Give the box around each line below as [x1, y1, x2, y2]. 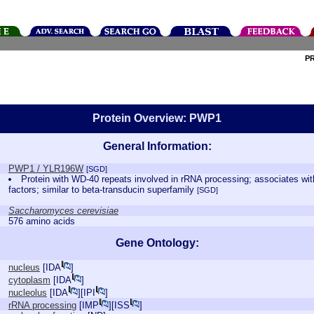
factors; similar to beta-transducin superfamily [8, 184, 197, 195]
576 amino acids [8, 216, 75, 226]
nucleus [8, 262, 40, 273]
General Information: [102, 140, 212, 152]
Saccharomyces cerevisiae [8, 205, 118, 216]
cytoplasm [8, 275, 50, 285]
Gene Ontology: [115, 237, 199, 249]
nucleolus [8, 287, 47, 298]
